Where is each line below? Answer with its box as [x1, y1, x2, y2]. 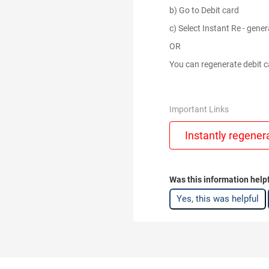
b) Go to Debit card [169, 5, 241, 15]
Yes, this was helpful [177, 193, 259, 204]
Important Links [169, 104, 229, 114]
